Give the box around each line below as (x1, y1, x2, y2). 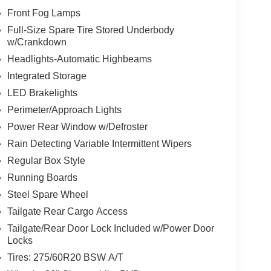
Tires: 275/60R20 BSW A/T (7, 252, 123, 263)
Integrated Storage (7, 71, 87, 82)
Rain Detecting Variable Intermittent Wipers (7, 139, 192, 149)
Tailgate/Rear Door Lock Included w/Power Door (7, 223, 214, 234)
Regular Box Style (7, 155, 85, 166)
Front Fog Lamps (7, 8, 80, 19)
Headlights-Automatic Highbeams (7, 54, 152, 65)
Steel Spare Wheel (7, 189, 88, 200)
